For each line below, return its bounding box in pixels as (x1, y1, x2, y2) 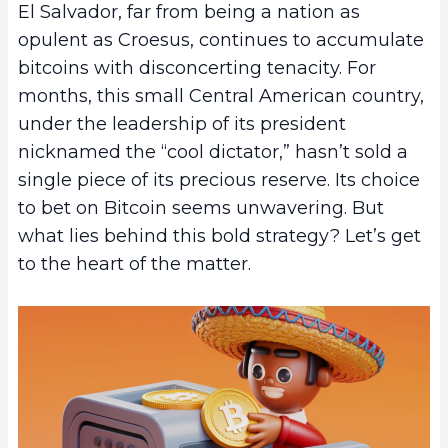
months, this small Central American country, (18, 85, 424, 108)
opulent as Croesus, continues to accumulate (18, 29, 424, 52)
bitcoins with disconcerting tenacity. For (18, 57, 376, 80)
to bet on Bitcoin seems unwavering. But (18, 197, 384, 220)
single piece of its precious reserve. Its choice (18, 169, 420, 192)
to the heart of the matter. (18, 253, 251, 276)
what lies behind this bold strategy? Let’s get (18, 225, 421, 248)
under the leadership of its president (18, 113, 346, 136)
